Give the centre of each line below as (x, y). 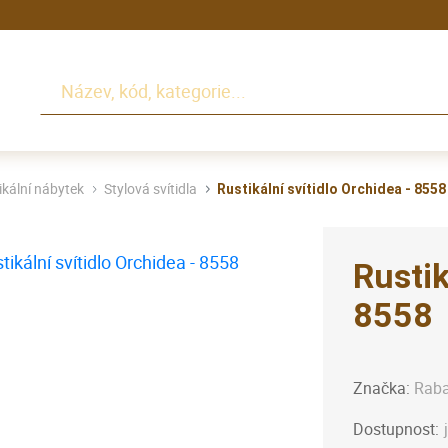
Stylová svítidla (150, 189)
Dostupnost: (396, 429)
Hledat (66, 78)
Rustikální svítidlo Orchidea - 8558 (331, 189)
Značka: (383, 388)
